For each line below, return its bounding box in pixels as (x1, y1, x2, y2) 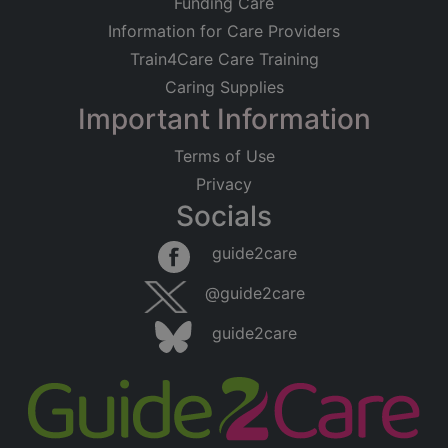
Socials (176, 199, 272, 234)
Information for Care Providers (108, 21, 340, 42)
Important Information (77, 102, 371, 137)
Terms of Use (173, 146, 275, 167)
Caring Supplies (164, 77, 284, 98)
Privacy (196, 174, 252, 195)
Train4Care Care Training (129, 49, 319, 70)
